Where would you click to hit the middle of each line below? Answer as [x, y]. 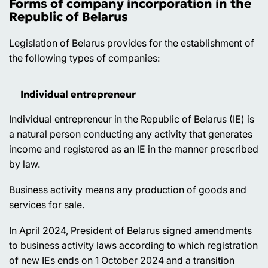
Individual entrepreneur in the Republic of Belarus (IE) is [132, 119]
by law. [25, 164]
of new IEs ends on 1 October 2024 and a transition [122, 260]
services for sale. [47, 204]
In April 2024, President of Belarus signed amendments [130, 230]
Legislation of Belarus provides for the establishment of [132, 43]
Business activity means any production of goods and [128, 189]
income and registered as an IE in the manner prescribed [134, 149]
